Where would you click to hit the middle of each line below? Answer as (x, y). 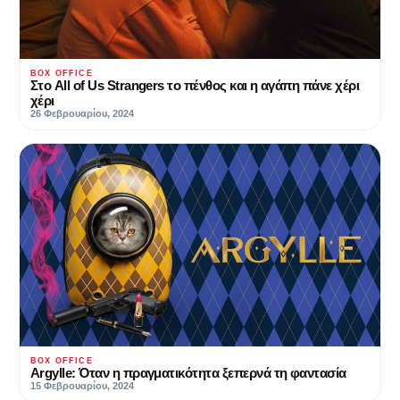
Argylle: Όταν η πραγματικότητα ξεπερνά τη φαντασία (188, 373)
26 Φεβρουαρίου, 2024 (82, 113)
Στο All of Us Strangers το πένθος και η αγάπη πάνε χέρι (195, 85)
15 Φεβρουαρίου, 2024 (82, 386)
